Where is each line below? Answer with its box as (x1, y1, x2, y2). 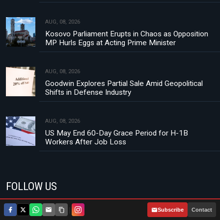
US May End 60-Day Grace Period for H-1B (45, 129, 188, 138)
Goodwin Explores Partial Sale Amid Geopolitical (45, 79, 203, 88)
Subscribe (158, 207, 184, 213)
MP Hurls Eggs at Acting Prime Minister (45, 38, 176, 48)
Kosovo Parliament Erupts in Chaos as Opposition (45, 29, 208, 39)
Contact (192, 207, 212, 213)
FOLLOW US (6, 180, 57, 193)
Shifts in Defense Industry (45, 88, 131, 97)
